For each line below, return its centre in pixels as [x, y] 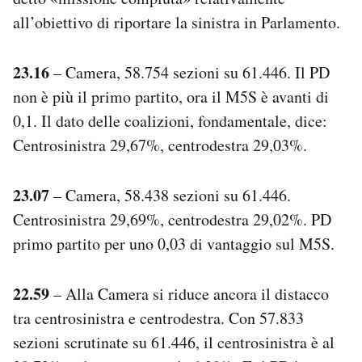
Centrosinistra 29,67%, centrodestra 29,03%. [160, 145]
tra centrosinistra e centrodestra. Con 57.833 [158, 318]
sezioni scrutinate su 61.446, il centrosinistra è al [174, 342]
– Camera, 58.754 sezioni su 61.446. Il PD [189, 72]
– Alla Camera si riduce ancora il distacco [189, 293]
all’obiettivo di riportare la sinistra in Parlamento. [177, 22]
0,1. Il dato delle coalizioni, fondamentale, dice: [170, 120]
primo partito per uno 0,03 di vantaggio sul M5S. [174, 243]
